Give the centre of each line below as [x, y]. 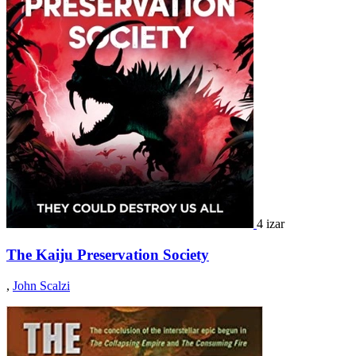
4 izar [271, 224]
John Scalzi [41, 285]
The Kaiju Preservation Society [108, 254]
